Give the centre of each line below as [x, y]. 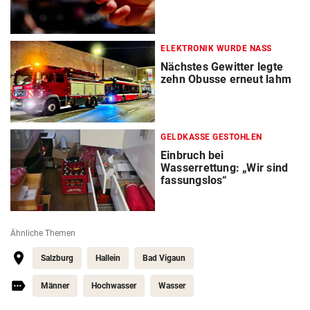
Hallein [108, 258]
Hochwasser [114, 286]
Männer [55, 286]
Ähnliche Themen [43, 234]
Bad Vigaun [164, 258]
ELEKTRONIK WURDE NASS [216, 49]
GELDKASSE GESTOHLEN [211, 137]
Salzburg [57, 258]
